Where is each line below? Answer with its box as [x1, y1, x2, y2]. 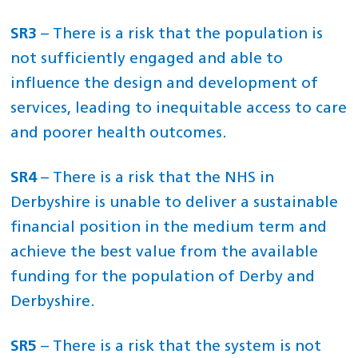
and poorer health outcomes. [10, 125, 228, 141]
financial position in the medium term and [10, 220, 328, 236]
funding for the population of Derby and [10, 269, 316, 285]
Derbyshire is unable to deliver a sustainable [10, 195, 339, 211]
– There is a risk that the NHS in [37, 170, 275, 186]
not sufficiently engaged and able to [10, 51, 284, 67]
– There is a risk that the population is [37, 26, 324, 42]
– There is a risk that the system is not [37, 339, 322, 355]
